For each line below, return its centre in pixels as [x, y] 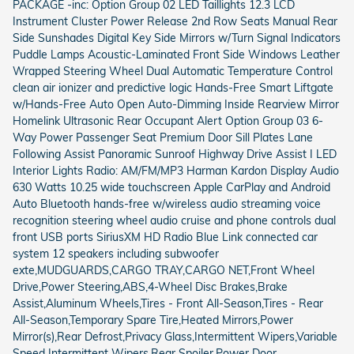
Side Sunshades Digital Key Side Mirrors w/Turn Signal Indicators [177, 38]
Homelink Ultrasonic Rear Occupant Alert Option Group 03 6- [168, 121]
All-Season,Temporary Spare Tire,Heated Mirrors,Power [153, 320]
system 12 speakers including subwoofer [116, 253]
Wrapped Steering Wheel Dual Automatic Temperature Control [173, 71]
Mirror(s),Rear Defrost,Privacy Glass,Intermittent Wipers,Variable [175, 336]
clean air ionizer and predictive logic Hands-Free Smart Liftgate [173, 87]
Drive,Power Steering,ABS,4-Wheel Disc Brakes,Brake [150, 286]
